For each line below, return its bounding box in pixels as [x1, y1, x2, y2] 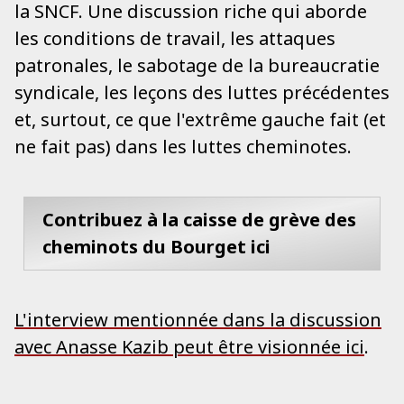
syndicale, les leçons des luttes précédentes [14, 80, 390, 106]
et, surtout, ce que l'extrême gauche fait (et [14, 107, 386, 133]
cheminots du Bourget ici [42, 234, 271, 260]
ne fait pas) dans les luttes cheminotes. [14, 134, 352, 160]
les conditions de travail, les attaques [14, 26, 335, 51]
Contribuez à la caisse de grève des [42, 207, 356, 233]
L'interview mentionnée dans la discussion [14, 308, 381, 333]
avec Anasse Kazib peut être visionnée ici [14, 335, 364, 360]
